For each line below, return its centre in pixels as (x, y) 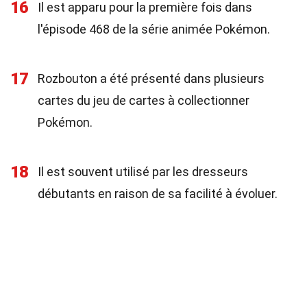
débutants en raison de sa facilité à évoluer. (158, 194)
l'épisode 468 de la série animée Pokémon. (154, 29)
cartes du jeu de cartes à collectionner (144, 100)
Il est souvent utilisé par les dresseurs (143, 172)
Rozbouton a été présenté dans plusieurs (151, 78)
